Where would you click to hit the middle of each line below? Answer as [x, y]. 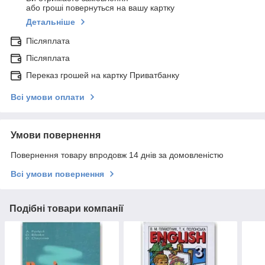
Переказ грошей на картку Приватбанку [103, 75]
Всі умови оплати [48, 97]
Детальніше [51, 22]
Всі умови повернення [57, 174]
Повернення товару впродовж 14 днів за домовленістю [117, 155]
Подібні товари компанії [67, 209]
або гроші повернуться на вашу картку [100, 8]
